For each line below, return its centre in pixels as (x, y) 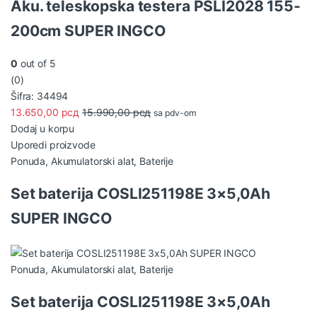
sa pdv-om (175, 113)
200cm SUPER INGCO (88, 30)
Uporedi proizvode (53, 145)
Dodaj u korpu (43, 129)
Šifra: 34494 (40, 96)
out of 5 (36, 64)
